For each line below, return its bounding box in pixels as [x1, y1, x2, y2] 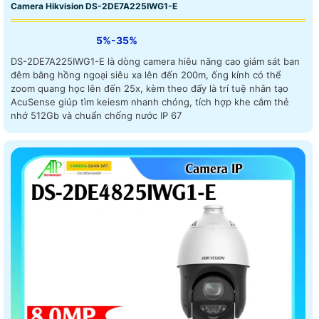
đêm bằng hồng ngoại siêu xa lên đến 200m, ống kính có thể [11, 69, 281, 81]
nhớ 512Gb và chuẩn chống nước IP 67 [11, 110, 182, 122]
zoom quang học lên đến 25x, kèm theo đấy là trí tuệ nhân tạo [11, 83, 288, 95]
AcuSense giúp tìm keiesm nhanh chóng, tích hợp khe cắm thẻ [11, 96, 289, 108]
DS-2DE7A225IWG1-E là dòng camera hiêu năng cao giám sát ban [11, 56, 300, 68]
